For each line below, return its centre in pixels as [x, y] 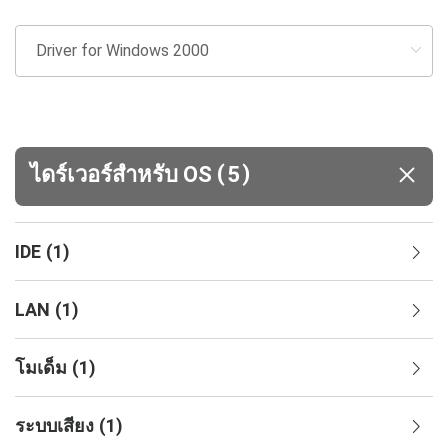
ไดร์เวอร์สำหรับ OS [123, 175]
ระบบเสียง [54, 425]
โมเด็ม [41, 367]
